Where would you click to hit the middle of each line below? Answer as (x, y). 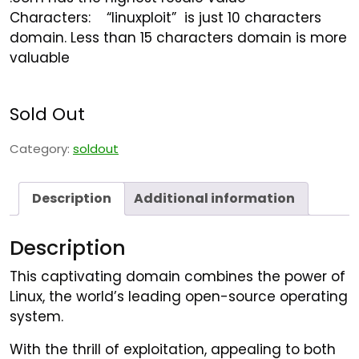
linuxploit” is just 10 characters (216, 18)
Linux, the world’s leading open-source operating (179, 297)
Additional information (214, 199)
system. (36, 317)
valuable (42, 58)
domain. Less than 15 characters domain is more (178, 38)
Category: (41, 149)
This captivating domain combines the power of (177, 277)
